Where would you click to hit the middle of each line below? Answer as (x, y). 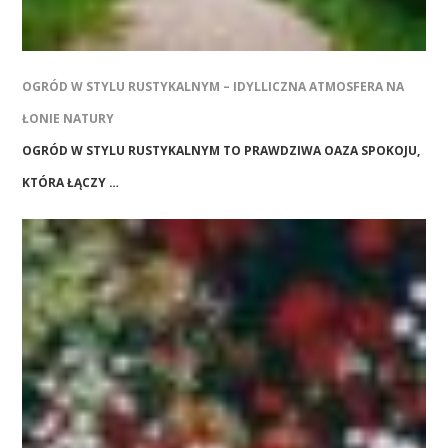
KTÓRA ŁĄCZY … (71, 183)
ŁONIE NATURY (68, 119)
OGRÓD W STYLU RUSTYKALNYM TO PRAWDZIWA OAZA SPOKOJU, (221, 151)
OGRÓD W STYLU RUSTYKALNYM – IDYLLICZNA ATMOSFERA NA (213, 87)
